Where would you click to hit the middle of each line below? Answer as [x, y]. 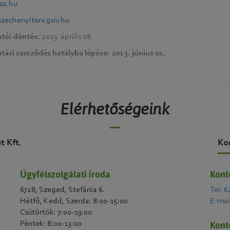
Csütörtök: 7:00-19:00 [56, 213]
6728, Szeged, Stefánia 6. [63, 190]
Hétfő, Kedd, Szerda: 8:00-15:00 [74, 201]
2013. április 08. [66, 37]
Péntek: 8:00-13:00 [51, 224]
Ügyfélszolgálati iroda [65, 174]
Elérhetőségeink [115, 109]
